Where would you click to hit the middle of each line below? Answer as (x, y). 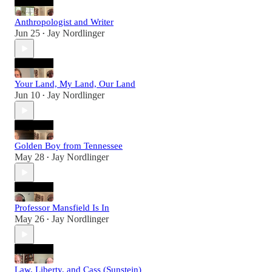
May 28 (29, 157)
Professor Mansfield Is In (62, 208)
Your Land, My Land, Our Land (75, 84)
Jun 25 (27, 33)
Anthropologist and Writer (64, 22)
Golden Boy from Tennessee (69, 146)
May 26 (29, 219)
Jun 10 (27, 95)
